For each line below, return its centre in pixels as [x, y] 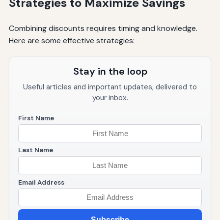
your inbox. [110, 98]
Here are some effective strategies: [71, 41]
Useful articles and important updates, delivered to [110, 87]
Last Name [35, 150]
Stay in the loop [110, 71]
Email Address [41, 182]
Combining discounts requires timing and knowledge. [103, 28]
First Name [36, 118]
